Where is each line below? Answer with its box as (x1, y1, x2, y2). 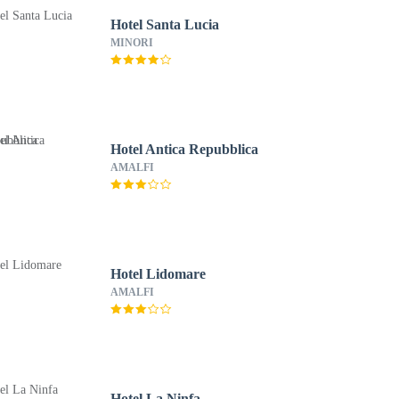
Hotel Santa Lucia (110, 17, 219, 32)
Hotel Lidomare (110, 266, 206, 281)
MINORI (110, 37, 153, 49)
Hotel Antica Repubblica (110, 142, 259, 157)
